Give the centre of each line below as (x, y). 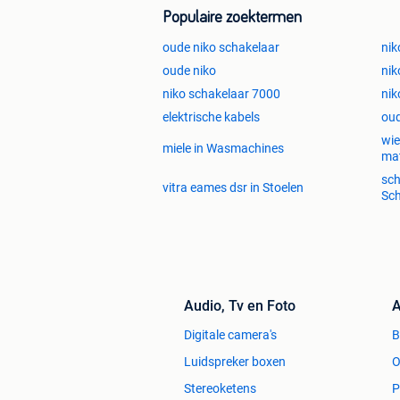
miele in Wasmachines (223, 149)
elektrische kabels (211, 117)
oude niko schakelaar (221, 48)
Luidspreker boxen (235, 362)
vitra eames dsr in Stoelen (233, 188)
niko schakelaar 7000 (221, 94)
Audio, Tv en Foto (240, 306)
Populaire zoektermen (232, 18)
